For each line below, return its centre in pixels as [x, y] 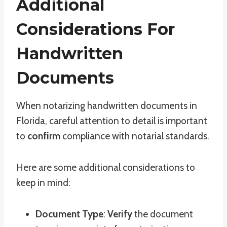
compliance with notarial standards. [135, 136]
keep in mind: [43, 183]
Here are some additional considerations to [106, 167]
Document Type [69, 214]
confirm [44, 136]
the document [163, 214]
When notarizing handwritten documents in [107, 106]
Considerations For [96, 29]
